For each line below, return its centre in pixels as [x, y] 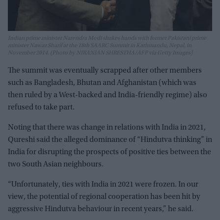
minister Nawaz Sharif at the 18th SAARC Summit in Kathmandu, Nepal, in [100, 45]
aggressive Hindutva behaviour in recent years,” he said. [101, 209]
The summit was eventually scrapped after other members [105, 70]
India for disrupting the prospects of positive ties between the [110, 152]
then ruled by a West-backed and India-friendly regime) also [108, 95]
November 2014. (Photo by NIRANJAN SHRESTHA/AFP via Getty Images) [100, 53]
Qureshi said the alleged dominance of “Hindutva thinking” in [110, 140]
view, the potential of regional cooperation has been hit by [104, 197]
